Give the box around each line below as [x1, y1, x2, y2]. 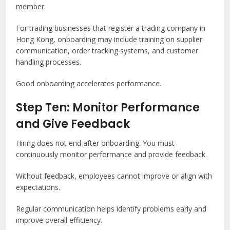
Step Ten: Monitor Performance [16, 100, 200, 116]
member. [16, 2, 46, 11]
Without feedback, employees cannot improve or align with [16, 171, 213, 181]
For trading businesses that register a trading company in [16, 23, 206, 33]
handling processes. [16, 57, 82, 67]
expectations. [16, 182, 61, 192]
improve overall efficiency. [16, 215, 103, 225]
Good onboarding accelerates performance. [16, 79, 162, 88]
